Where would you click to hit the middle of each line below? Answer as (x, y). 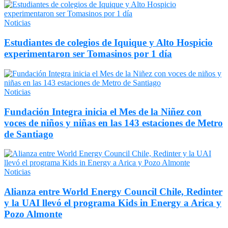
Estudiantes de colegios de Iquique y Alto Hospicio (108, 43)
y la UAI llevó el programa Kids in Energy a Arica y (113, 203)
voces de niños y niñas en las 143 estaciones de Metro (113, 123)
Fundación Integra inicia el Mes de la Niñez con (103, 111)
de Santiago (29, 134)
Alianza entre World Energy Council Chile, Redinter (113, 191)
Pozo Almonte (33, 214)
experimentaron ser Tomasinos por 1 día (88, 54)
